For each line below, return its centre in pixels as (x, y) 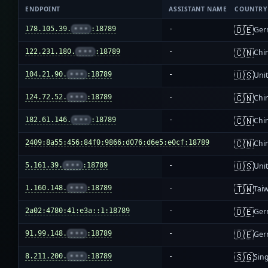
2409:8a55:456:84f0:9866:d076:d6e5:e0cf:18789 (118, 143)
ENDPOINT (43, 9)
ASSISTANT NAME (198, 9)
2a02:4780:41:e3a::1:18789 (78, 211)
